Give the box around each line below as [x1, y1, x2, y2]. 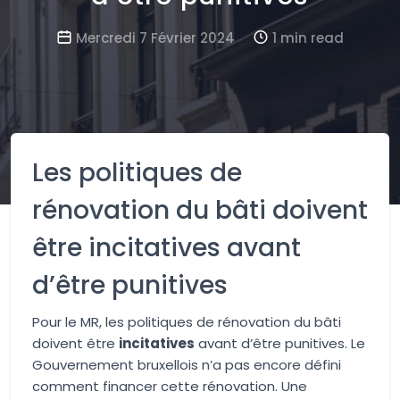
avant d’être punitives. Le [195, 334, 365, 353]
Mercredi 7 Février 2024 [76, 29, 235, 47]
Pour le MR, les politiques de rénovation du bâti [32, 312, 341, 331]
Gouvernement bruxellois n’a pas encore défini [32, 355, 341, 374]
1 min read [269, 29, 344, 47]
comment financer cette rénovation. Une [32, 377, 307, 396]
